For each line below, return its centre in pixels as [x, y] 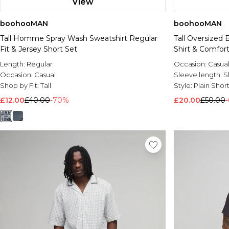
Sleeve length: [199, 75]
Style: [184, 86]
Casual [45, 75]
